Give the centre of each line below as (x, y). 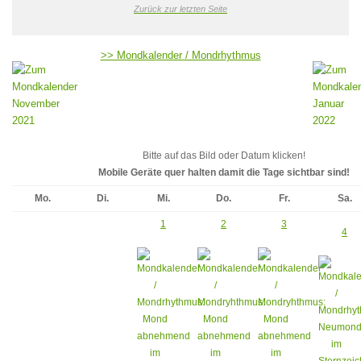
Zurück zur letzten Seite (180, 9)
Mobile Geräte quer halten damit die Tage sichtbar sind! (224, 173)
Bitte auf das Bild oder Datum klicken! (224, 156)
